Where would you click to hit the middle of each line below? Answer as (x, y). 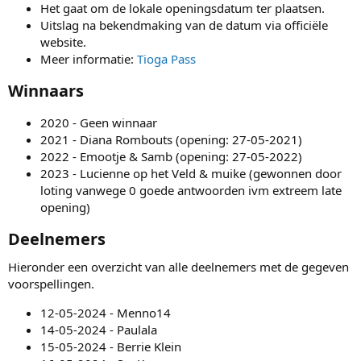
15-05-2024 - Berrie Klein (111, 346)
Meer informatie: (89, 58)
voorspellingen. (51, 283)
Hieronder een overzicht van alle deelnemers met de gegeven (178, 266)
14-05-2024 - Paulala (99, 329)
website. (63, 41)
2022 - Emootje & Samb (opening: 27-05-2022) (171, 156)
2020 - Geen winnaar (99, 122)
